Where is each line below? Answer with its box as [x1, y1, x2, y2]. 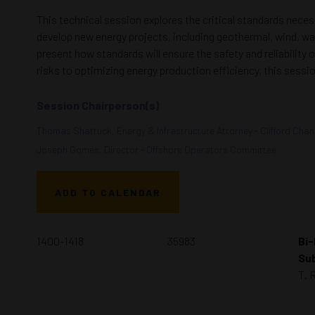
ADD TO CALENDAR [55, 186, 161, 198]
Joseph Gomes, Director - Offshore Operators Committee [37, 143, 276, 155]
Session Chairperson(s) [37, 98, 159, 112]
